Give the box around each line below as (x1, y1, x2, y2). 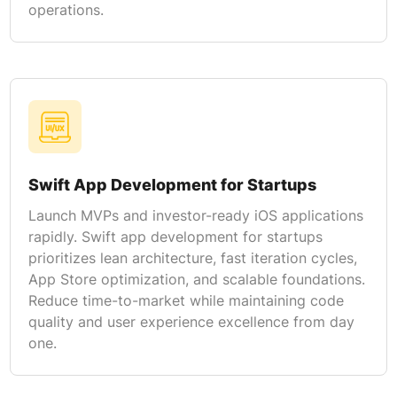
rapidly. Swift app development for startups (27, 227, 323, 245)
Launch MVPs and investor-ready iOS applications (27, 206, 363, 224)
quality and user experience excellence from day (27, 312, 354, 331)
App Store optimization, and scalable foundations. (27, 269, 365, 288)
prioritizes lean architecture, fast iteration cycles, (27, 248, 357, 267)
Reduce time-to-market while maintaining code (27, 291, 344, 309)
